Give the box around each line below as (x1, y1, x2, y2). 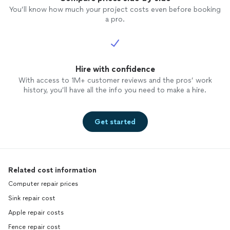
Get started (94, 117, 136, 126)
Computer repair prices (8, 180, 78, 188)
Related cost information (8, 166, 97, 175)
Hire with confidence (75, 64, 155, 74)
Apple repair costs (8, 209, 64, 217)
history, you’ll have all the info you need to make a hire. (24, 86, 206, 95)
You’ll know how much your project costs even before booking (9, 5, 221, 14)
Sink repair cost (8, 195, 55, 202)
